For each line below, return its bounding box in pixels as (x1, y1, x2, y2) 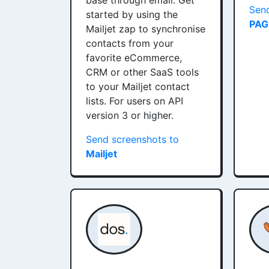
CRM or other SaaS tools (86, 66, 199, 78)
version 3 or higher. (86, 109, 174, 121)
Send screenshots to (86, 133, 179, 145)
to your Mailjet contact (86, 80, 190, 92)
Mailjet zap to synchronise (86, 23, 205, 35)
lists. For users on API (86, 95, 183, 107)
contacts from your (86, 37, 174, 49)
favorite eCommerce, (86, 52, 182, 64)
